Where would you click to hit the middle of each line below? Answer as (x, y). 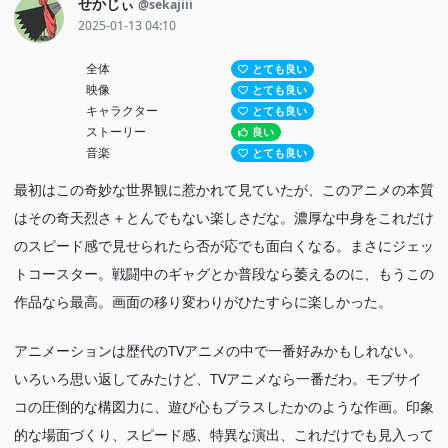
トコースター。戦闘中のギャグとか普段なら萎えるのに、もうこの (224, 273)
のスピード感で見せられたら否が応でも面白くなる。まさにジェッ (224, 245)
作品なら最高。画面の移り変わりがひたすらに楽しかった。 (203, 301)
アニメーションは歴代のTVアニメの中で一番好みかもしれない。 (218, 350)
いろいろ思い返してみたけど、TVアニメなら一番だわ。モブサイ (218, 378)
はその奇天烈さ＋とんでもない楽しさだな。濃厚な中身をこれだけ (224, 217)
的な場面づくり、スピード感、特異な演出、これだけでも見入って (224, 434)
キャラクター (122, 110)
